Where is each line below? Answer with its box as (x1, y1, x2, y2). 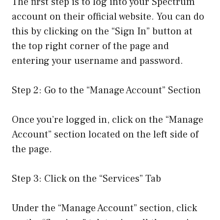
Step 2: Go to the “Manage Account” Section (12, 84, 201, 97)
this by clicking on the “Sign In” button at (12, 25, 192, 38)
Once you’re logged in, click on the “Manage (12, 113, 203, 127)
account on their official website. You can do (12, 10, 204, 24)
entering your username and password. (12, 55, 183, 68)
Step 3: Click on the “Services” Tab (12, 172, 161, 186)
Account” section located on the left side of (12, 128, 198, 141)
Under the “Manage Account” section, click (12, 202, 197, 215)
